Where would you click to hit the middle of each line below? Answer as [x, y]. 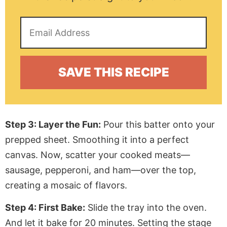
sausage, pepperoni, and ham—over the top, [101, 170]
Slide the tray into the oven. [146, 207]
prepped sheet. [39, 139]
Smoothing [96, 139]
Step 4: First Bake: [45, 207]
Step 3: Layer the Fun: [53, 124]
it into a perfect [154, 139]
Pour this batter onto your [158, 124]
